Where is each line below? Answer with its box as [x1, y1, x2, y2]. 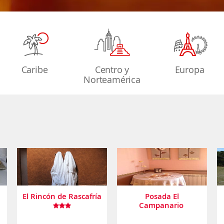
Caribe [21, 63, 48, 75]
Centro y [94, 63, 129, 75]
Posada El [145, 190, 179, 201]
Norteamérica [83, 73, 140, 85]
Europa [174, 63, 204, 75]
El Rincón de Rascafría [22, 190, 101, 201]
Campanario [138, 199, 185, 210]
